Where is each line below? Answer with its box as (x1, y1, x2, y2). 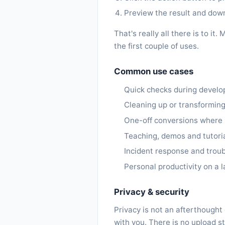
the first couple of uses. (114, 41, 199, 51)
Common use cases (114, 66, 193, 77)
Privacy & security (114, 186, 189, 197)
